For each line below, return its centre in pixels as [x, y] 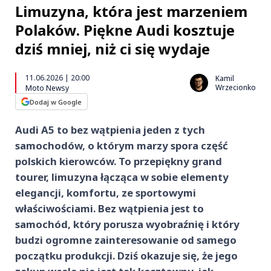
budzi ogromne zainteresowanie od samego [126, 240]
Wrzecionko [236, 87]
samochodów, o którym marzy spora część [122, 145]
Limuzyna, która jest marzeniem [131, 11]
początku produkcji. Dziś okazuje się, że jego [126, 256]
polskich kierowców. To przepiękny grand [119, 161]
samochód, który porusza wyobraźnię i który [127, 224]
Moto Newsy [47, 88]
